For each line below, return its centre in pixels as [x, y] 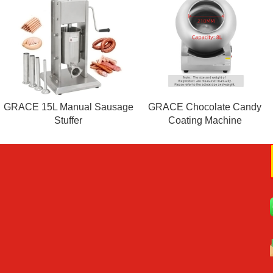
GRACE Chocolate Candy [205, 107]
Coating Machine [205, 121]
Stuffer [68, 121]
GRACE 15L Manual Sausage [68, 107]
